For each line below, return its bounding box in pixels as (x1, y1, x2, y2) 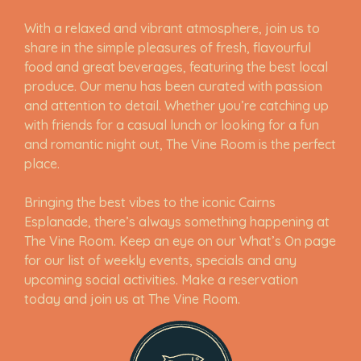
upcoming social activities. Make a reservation (24, 272, 298, 288)
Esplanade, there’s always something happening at (24, 214, 330, 230)
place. (24, 156, 60, 172)
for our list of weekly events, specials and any (24, 252, 297, 268)
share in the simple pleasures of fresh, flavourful (24, 39, 311, 56)
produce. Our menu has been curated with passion (24, 78, 322, 94)
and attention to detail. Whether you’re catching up (24, 98, 329, 114)
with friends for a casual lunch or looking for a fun (24, 117, 319, 133)
